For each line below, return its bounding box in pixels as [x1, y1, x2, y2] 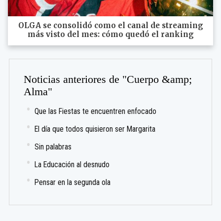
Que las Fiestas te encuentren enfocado [35, 106, 157, 116]
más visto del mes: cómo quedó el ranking [27, 30, 194, 39]
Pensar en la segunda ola [35, 177, 111, 187]
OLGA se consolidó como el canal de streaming [18, 21, 203, 31]
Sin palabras [35, 142, 72, 151]
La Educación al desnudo [35, 159, 110, 169]
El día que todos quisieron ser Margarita [35, 124, 156, 134]
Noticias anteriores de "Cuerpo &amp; [24, 73, 192, 85]
